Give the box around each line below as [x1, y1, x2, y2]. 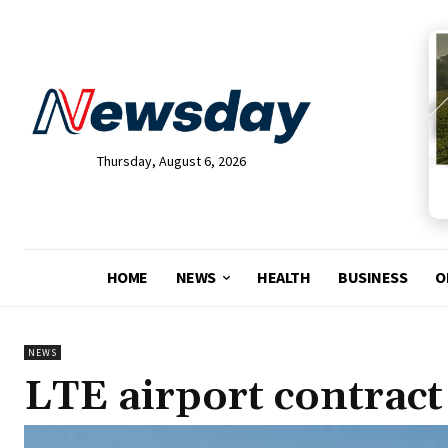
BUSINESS [338, 267, 408, 288]
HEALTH [257, 267, 311, 288]
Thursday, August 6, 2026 [96, 152, 246, 171]
